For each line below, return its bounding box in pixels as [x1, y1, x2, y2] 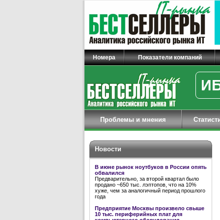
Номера [93, 54, 115, 61]
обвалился [95, 170, 124, 176]
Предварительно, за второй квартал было [95, 176, 199, 182]
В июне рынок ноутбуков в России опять [95, 164, 207, 170]
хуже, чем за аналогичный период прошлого [95, 188, 205, 193]
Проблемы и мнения [100, 116, 166, 123]
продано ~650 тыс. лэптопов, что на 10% [95, 182, 196, 188]
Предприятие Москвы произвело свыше [95, 205, 204, 211]
